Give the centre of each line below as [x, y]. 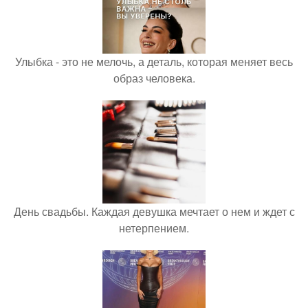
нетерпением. [154, 228]
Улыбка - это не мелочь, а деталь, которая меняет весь [154, 62]
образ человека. [154, 78]
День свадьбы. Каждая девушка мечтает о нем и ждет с [154, 211]
